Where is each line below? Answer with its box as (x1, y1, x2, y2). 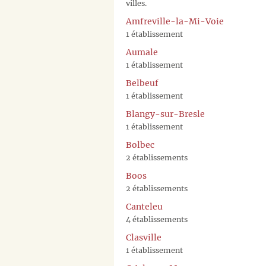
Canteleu (126, 201, 163, 213)
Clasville (126, 232, 161, 243)
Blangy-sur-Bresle (126, 109, 205, 120)
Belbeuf (126, 78, 159, 89)
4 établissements (126, 215, 188, 224)
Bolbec (126, 140, 154, 151)
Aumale (126, 47, 158, 58)
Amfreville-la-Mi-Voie (126, 16, 224, 27)
